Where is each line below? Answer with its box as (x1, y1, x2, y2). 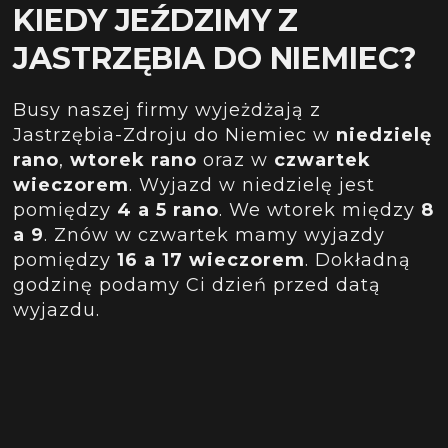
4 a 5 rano (117, 198, 220, 221)
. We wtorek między (219, 198, 422, 221)
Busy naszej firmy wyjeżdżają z (13, 98, 322, 121)
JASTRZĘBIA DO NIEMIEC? (13, 39, 417, 77)
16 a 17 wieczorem (111, 248, 306, 271)
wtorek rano (64, 148, 198, 171)
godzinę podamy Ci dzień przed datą (13, 273, 382, 296)
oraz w (197, 148, 275, 171)
